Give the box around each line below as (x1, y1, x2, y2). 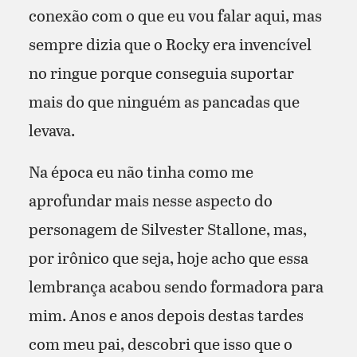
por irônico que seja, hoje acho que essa (28, 245, 308, 269)
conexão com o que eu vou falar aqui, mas (28, 3, 322, 26)
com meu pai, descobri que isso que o (28, 331, 292, 355)
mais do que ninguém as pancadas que (28, 89, 300, 112)
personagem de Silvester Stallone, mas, (28, 217, 307, 240)
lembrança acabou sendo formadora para (28, 274, 324, 297)
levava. (28, 118, 75, 141)
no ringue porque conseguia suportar (28, 61, 294, 84)
